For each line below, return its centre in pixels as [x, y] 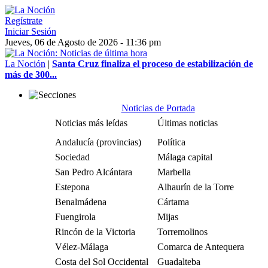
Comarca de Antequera [201, 247]
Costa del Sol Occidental [102, 262]
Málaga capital [185, 157]
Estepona [72, 187]
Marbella [174, 172]
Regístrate [24, 21]
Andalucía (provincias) [98, 142]
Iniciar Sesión [31, 31]
